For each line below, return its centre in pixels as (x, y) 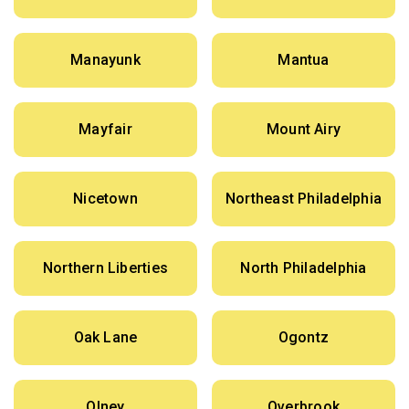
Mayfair (105, 130)
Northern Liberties (105, 268)
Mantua (304, 60)
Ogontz (304, 338)
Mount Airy (304, 130)
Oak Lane (105, 338)
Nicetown (105, 199)
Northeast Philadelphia (304, 199)
